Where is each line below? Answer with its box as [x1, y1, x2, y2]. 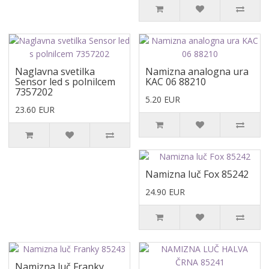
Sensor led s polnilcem [15, 75, 115, 88]
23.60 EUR [15, 104, 55, 115]
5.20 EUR [145, 94, 180, 105]
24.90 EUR [145, 186, 185, 198]
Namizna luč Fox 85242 [145, 168, 249, 181]
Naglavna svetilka [15, 65, 95, 78]
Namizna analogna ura [145, 65, 249, 78]
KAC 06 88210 [145, 75, 206, 88]
